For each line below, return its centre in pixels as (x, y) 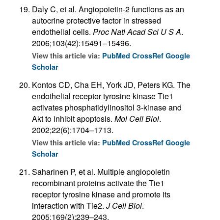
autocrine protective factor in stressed (96, 20)
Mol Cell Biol (137, 118)
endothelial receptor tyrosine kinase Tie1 (103, 96)
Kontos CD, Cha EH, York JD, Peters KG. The (111, 84)
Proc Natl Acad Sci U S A (137, 31)
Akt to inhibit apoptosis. (73, 118)
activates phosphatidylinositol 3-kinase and (107, 107)
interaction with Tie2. (69, 205)
